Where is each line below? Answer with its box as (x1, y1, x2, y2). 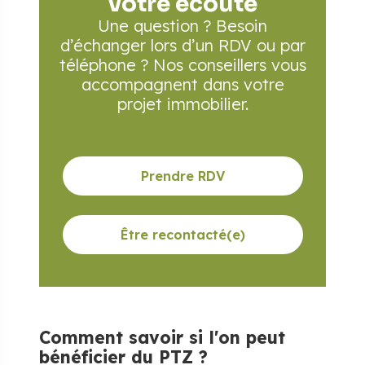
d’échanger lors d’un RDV (59, 35, 257, 55)
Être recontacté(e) (120, 226, 245, 243)
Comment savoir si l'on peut (39, 327, 285, 348)
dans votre (197, 74, 284, 95)
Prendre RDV (140, 168, 225, 184)
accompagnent (81, 74, 198, 95)
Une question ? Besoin (98, 15, 267, 36)
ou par (256, 35, 306, 55)
